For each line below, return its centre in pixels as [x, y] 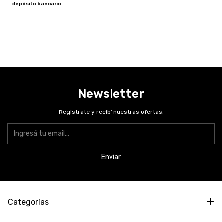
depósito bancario [37, 4]
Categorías [28, 202]
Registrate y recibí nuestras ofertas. [111, 112]
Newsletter [111, 94]
